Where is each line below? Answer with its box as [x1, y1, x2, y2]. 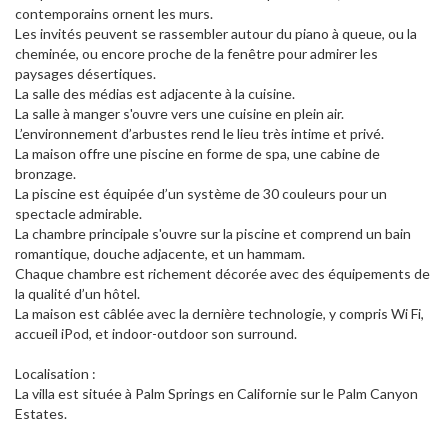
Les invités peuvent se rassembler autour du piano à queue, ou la [15, 25, 417, 43]
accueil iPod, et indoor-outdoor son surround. [15, 325, 297, 343]
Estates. [15, 405, 67, 423]
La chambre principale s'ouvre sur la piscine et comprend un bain [15, 225, 411, 243]
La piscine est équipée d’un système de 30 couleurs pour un [15, 185, 387, 203]
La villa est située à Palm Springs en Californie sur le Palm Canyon [15, 385, 418, 403]
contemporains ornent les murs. [15, 5, 213, 23]
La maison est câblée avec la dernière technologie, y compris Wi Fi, [15, 305, 424, 323]
